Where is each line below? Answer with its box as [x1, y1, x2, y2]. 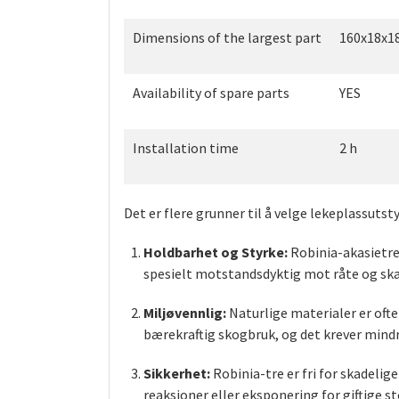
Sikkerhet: [143, 364, 211, 383]
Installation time [133, 139, 239, 158]
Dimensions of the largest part [133, 28, 322, 47]
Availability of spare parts [133, 84, 289, 102]
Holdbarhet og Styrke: [143, 243, 289, 262]
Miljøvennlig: [143, 304, 227, 322]
